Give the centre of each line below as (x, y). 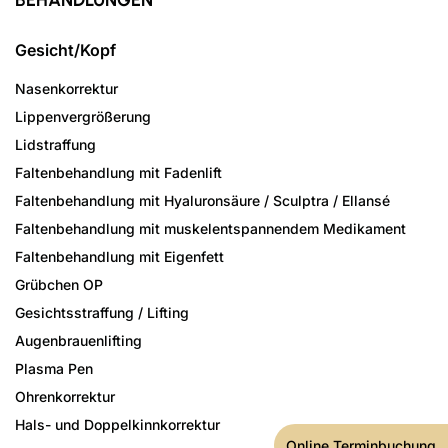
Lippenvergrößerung (83, 117)
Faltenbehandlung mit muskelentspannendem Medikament (210, 229)
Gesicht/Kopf (65, 50)
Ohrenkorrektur (65, 397)
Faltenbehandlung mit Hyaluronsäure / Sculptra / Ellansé (202, 201)
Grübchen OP (59, 285)
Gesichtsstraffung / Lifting (102, 313)
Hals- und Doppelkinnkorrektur (117, 425)
